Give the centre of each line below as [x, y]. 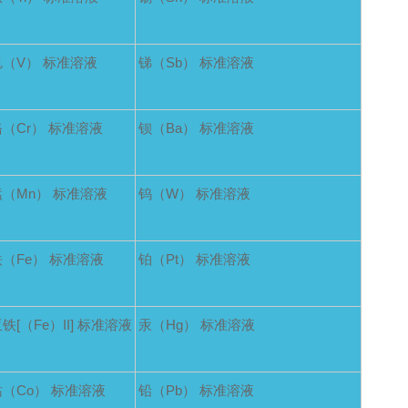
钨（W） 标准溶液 [194, 194]
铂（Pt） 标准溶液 [194, 259]
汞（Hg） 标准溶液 [196, 325]
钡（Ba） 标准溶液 [196, 128]
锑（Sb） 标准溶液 [196, 62]
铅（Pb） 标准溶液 [196, 390]
